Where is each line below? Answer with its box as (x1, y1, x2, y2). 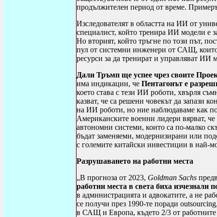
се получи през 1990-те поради (77, 200, 180, 208)
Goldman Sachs (148, 173, 197, 182)
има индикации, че (77, 79, 141, 88)
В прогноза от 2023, (80, 173, 148, 182)
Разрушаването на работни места (77, 157, 193, 165)
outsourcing (180, 200, 216, 208)
